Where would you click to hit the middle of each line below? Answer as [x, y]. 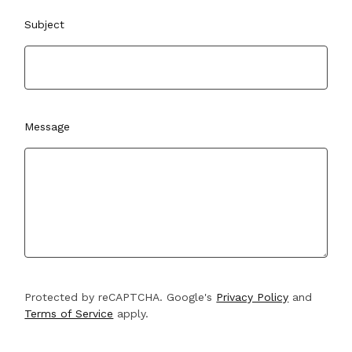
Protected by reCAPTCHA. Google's [121, 297]
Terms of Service [69, 313]
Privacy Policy [253, 297]
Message [48, 126]
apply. [131, 313]
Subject [45, 24]
